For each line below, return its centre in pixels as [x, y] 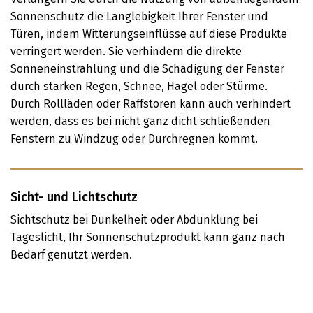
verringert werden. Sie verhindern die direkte [126, 51]
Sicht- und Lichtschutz [74, 197]
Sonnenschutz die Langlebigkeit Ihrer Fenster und [139, 16]
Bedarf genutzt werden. [71, 255]
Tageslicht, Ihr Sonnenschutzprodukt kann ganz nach [148, 237]
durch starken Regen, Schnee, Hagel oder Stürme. [139, 86]
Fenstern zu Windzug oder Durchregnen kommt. [134, 139]
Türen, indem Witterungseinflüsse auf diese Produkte [149, 34]
